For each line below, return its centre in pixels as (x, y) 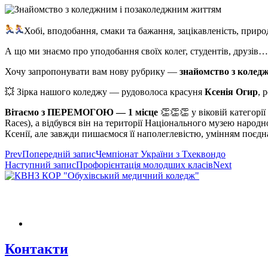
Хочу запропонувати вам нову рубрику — (92, 71)
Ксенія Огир (231, 92)
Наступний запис (40, 165)
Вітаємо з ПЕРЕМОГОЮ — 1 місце (81, 112)
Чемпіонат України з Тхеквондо (161, 154)
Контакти (36, 249)
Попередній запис (59, 154)
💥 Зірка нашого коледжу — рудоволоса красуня (105, 92)
